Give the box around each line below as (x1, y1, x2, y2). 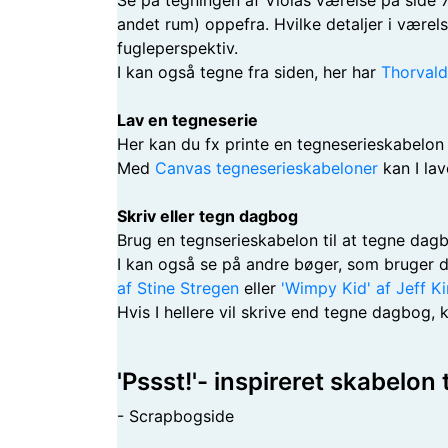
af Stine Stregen (117, 278, 239, 298)
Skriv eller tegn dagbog (117, 206, 298, 226)
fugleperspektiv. (117, 38, 238, 58)
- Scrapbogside (117, 406, 234, 426)
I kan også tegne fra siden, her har (117, 62, 381, 82)
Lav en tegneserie (117, 110, 258, 130)
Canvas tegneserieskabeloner (155, 158, 378, 178)
